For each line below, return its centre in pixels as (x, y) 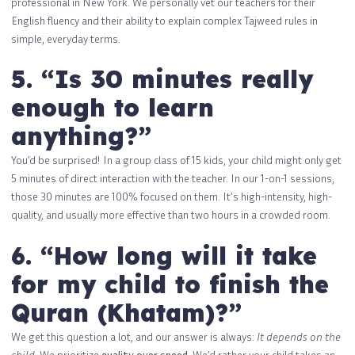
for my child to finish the (170, 284)
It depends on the (299, 336)
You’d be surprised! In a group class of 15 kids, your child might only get (176, 160)
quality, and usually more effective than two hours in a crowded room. (171, 215)
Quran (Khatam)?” (126, 313)
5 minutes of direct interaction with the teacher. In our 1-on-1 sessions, (173, 178)
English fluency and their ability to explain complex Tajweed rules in (164, 20)
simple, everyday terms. (66, 38)
